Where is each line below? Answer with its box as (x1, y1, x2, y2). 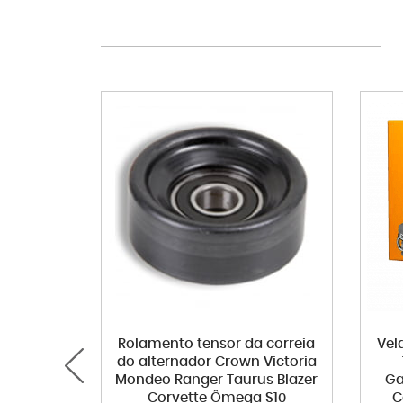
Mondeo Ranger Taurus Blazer (115, 372, 318, 387)
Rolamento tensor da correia (118, 336, 316, 351)
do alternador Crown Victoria (116, 354, 317, 369)
